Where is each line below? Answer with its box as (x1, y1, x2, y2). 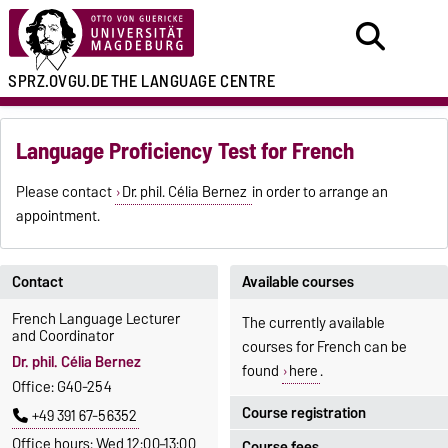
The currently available (242, 310, 385, 335)
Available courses (242, 270, 354, 295)
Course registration (242, 400, 366, 425)
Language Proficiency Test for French (16, 132, 355, 171)
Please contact (16, 180, 116, 205)
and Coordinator (12, 323, 114, 348)
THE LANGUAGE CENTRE (110, 67, 276, 95)
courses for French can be (242, 334, 407, 359)
